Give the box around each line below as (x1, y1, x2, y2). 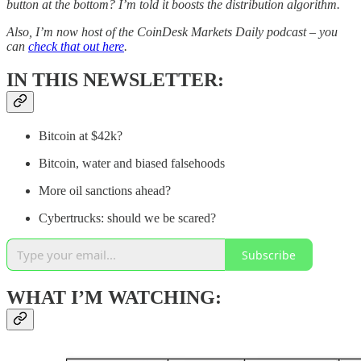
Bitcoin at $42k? (39, 129, 122, 143)
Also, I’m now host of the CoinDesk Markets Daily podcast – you (6, 24, 338, 39)
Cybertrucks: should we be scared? (39, 211, 216, 226)
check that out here (28, 39, 124, 53)
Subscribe (242, 247, 296, 263)
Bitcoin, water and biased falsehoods (39, 156, 225, 171)
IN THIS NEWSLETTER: (6, 69, 224, 91)
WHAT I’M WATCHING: (6, 287, 222, 309)
